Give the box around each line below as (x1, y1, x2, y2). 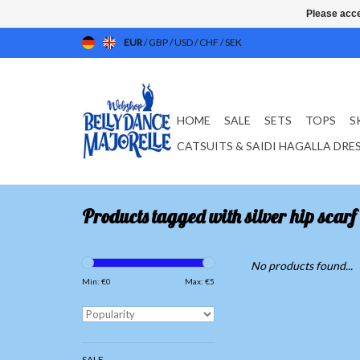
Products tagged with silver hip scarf (82, 204, 356, 229)
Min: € (82, 276, 106, 286)
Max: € (185, 276, 210, 286)
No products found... (251, 259, 353, 272)
